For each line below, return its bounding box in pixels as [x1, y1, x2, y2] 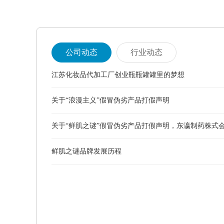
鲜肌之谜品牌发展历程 [51, 147, 121, 155]
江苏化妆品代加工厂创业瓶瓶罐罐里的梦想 [51, 71, 184, 78]
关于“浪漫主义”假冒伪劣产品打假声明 [51, 96, 169, 104]
